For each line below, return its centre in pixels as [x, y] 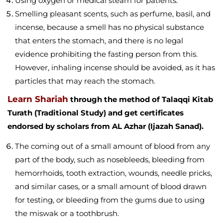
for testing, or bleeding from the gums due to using [110, 200]
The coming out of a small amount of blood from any [112, 146]
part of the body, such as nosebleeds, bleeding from [110, 159]
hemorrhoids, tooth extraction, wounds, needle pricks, [113, 173]
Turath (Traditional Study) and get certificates [96, 112]
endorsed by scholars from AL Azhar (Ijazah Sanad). [106, 126]
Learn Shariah [38, 99]
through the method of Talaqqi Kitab [141, 99]
